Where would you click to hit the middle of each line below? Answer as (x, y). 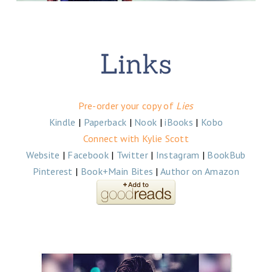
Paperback (105, 122)
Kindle (62, 122)
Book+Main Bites (117, 171)
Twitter (132, 155)
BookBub (226, 155)
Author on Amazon (200, 171)
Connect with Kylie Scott (136, 138)
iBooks (179, 122)
